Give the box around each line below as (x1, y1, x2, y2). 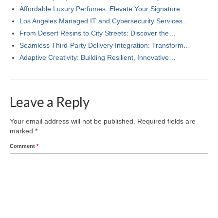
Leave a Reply (10, 93, 90, 110)
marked (10, 127, 35, 135)
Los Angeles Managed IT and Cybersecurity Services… (19, 17, 189, 25)
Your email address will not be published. (10, 117, 135, 125)
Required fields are (137, 117, 196, 125)
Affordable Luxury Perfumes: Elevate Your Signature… (19, 4, 187, 13)
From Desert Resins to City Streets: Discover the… (19, 29, 176, 37)
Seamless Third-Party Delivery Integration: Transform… (19, 41, 190, 49)
